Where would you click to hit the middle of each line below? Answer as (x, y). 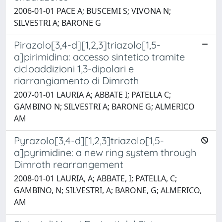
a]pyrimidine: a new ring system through (105, 152)
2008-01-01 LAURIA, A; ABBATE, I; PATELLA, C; (95, 178)
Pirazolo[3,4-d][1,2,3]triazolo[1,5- (87, 45)
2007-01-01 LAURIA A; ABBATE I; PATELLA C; (92, 94)
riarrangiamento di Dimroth (76, 80)
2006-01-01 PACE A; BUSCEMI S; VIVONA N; (92, 11)
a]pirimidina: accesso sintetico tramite (99, 56)
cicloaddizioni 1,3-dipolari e (74, 68)
